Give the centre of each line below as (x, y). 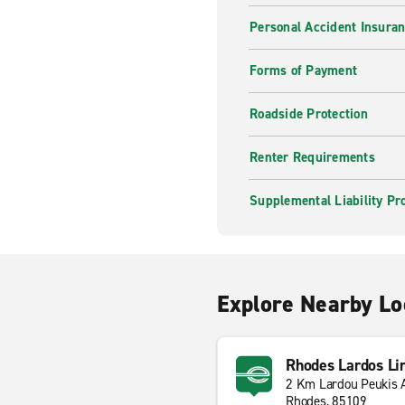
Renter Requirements (312, 157)
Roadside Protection (309, 114)
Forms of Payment (303, 71)
